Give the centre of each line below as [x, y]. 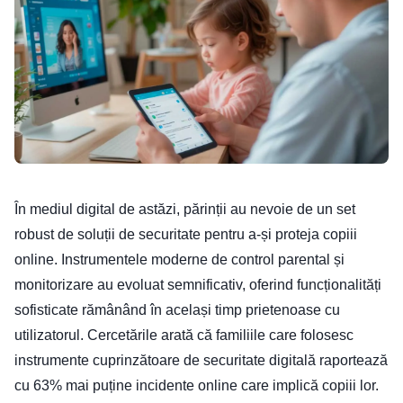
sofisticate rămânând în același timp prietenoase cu [177, 309]
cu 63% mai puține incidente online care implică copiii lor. [197, 385]
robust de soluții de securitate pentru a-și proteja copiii [186, 234]
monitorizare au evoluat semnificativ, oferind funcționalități [198, 284]
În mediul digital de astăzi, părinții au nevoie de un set [185, 209]
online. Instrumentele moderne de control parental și [179, 259]
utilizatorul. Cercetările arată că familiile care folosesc [184, 335]
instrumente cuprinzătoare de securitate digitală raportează [201, 360]
